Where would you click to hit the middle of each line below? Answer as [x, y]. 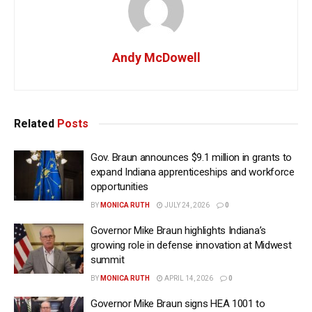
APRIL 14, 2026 [188, 279]
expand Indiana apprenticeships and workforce [193, 172]
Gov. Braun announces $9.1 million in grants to [192, 158]
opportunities [120, 187]
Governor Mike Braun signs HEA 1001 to [178, 304]
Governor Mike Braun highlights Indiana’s [178, 231]
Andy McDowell [156, 58]
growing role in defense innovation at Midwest [191, 245]
